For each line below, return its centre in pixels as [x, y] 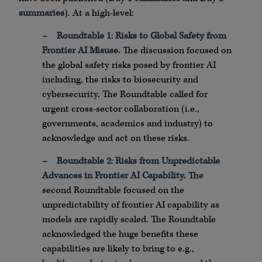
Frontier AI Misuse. [81, 50]
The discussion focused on [176, 50]
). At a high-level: [99, 13]
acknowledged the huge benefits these [120, 235]
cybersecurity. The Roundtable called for [125, 94]
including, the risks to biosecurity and [120, 80]
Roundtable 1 [84, 36]
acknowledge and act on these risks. [116, 138]
